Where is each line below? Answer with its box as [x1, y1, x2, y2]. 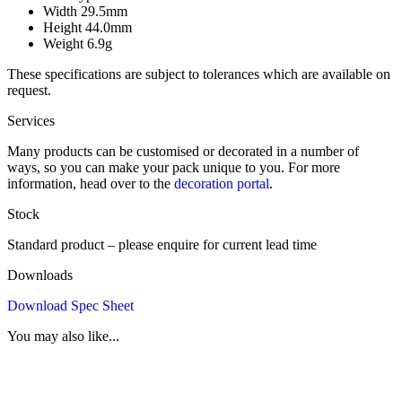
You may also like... [7, 328, 119, 344]
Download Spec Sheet [7, 297, 134, 313]
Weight [43, 35, 83, 51]
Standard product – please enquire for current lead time [7, 236, 317, 252]
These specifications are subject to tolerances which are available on [7, 66, 390, 82]
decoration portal [174, 175, 269, 191]
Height [43, 19, 82, 35]
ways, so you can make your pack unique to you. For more [7, 159, 340, 175]
